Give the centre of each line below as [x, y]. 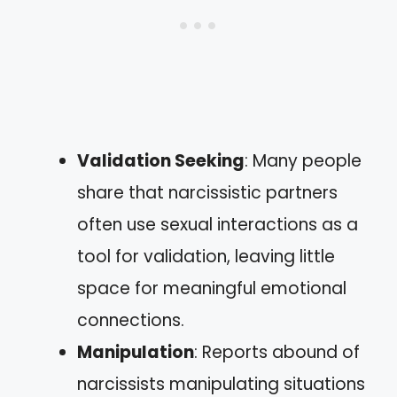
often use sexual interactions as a [218, 225]
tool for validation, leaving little [206, 257]
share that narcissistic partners [207, 193]
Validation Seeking [161, 161]
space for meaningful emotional [212, 288]
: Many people [303, 161]
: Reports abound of [277, 352]
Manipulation [136, 352]
